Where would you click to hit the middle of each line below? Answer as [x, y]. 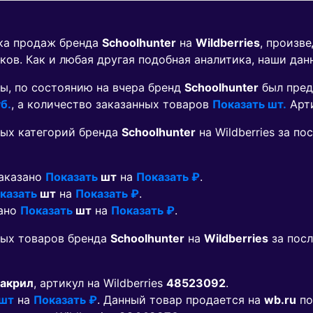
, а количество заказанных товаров [112, 104]
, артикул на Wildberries [100, 283]
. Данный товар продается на [181, 300]
